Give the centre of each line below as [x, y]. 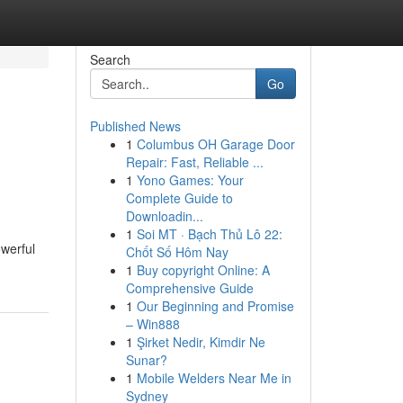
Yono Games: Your [190, 180]
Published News [135, 126]
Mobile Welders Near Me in [214, 378]
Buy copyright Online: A [203, 270]
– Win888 [152, 324]
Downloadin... [164, 216]
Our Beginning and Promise [215, 306]
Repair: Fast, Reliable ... [194, 162]
